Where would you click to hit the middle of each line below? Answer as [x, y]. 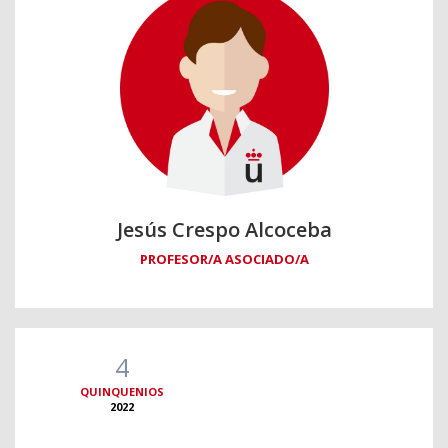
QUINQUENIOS [122, 392]
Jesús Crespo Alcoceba [224, 230]
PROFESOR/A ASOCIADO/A [224, 259]
